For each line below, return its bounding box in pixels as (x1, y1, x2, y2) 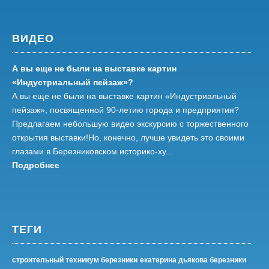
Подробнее (12, 160, 59, 171)
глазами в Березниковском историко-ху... (12, 147, 173, 157)
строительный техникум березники (12, 256, 138, 265)
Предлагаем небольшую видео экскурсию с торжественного (12, 119, 249, 129)
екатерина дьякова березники (140, 256, 246, 265)
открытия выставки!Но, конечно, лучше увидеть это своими (12, 133, 244, 143)
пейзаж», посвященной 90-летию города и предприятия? (12, 105, 239, 115)
